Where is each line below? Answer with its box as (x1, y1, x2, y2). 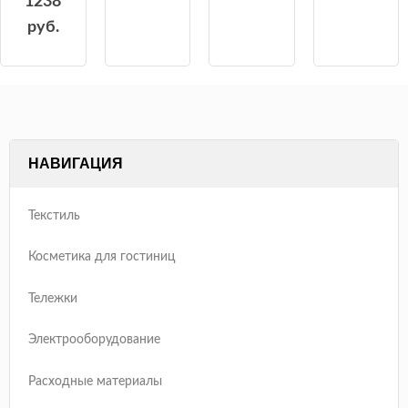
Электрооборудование (28, 333, 160, 347)
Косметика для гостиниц (28, 250, 176, 264)
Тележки (28, 291, 77, 305)
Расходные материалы (28, 374, 162, 388)
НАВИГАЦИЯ (28, 151, 123, 173)
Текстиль (28, 209, 80, 222)
